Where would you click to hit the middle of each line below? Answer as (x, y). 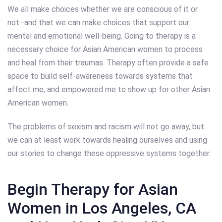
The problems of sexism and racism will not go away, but (106, 126)
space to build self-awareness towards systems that (100, 76)
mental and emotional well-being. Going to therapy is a (102, 36)
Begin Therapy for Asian (93, 189)
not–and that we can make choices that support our (98, 22)
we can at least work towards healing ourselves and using (107, 140)
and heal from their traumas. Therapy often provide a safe (108, 62)
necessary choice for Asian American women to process (105, 49)
